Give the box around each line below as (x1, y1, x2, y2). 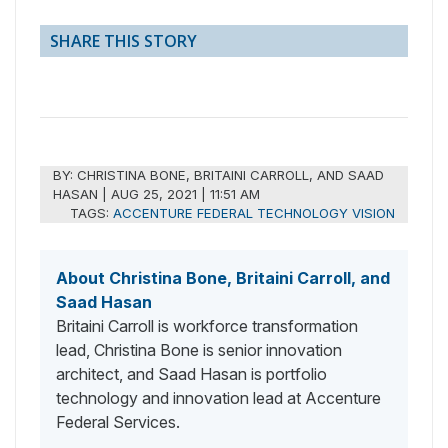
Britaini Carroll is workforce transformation (56, 315, 358, 336)
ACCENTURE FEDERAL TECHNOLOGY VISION (112, 205, 395, 222)
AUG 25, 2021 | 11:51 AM (111, 186, 261, 203)
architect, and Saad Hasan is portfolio (56, 363, 327, 384)
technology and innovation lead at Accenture (56, 387, 381, 408)
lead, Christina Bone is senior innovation (56, 339, 342, 360)
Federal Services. (56, 411, 180, 432)
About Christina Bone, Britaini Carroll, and (56, 267, 390, 288)
